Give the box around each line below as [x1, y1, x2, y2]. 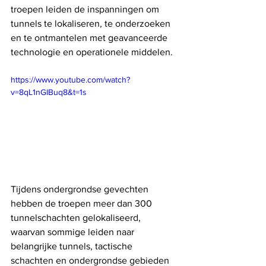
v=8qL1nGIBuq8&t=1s [11, 87, 87, 97]
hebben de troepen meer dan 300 [11, 198, 154, 209]
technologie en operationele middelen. [11, 47, 175, 58]
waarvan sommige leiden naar [11, 227, 137, 237]
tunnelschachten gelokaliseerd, [11, 213, 143, 223]
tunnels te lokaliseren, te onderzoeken [11, 18, 173, 29]
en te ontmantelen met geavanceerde [11, 33, 170, 43]
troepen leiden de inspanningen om [11, 4, 161, 15]
